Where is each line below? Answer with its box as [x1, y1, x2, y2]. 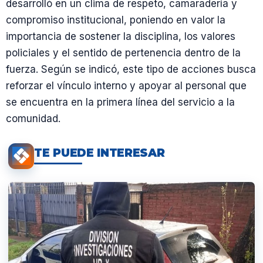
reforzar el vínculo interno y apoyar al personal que [6, 79, 247, 92]
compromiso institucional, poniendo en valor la [6, 14, 225, 26]
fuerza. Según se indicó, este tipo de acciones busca [6, 63, 256, 75]
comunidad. [6, 112, 60, 124]
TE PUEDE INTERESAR [34, 146, 165, 160]
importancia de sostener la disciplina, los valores [6, 30, 235, 42]
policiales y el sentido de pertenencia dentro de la [6, 46, 241, 59]
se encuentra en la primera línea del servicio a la [6, 96, 235, 108]
